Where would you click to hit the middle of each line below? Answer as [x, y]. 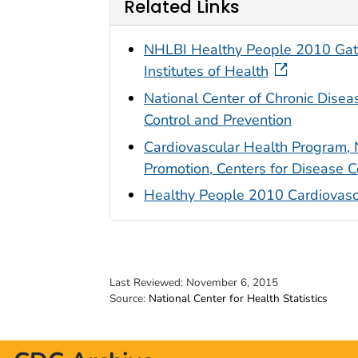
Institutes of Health [206, 71]
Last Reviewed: [148, 283]
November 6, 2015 [232, 283]
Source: [129, 299]
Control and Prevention [218, 119]
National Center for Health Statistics [238, 299]
